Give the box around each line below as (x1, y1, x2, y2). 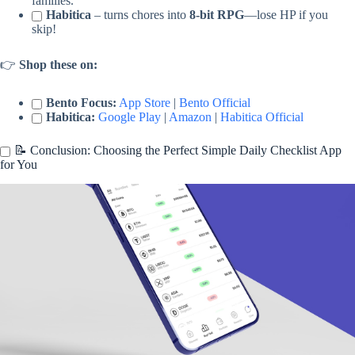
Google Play (98, 110, 161, 124)
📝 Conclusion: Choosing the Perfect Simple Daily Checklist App (14, 143, 342, 158)
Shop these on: (19, 58, 97, 72)
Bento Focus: (46, 96, 116, 110)
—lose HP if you (244, 8, 328, 22)
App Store (119, 96, 170, 110)
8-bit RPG (189, 8, 244, 22)
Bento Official (179, 96, 250, 110)
